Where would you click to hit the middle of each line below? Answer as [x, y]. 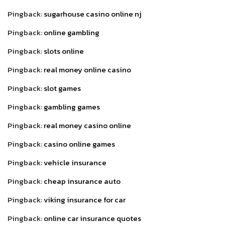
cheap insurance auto [82, 181]
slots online [64, 51]
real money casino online [87, 125]
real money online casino [87, 69]
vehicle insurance [75, 162]
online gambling [72, 32]
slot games [62, 88]
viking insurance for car [85, 199]
